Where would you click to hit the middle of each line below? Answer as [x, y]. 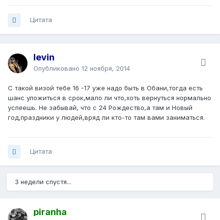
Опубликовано [57, 69]
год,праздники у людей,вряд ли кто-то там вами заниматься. [106, 118]
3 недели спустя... [43, 182]
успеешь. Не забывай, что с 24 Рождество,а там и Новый [100, 108]
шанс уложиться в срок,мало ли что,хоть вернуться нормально [110, 98]
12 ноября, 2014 [106, 69]
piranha [50, 212]
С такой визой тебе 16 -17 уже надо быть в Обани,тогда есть [105, 88]
